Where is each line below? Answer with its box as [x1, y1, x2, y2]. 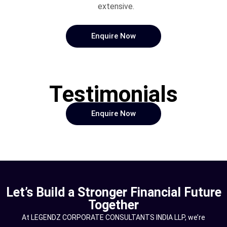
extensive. [97, 1, 134, 11]
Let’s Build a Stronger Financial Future [6, 184, 221, 200]
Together [88, 197, 139, 212]
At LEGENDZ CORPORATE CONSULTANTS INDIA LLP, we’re [22, 213, 205, 221]
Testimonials [49, 81, 178, 107]
